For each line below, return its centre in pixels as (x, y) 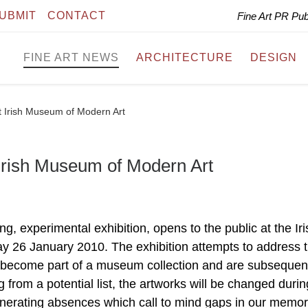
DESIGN (274, 58)
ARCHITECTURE (185, 58)
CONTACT (77, 15)
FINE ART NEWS (71, 58)
